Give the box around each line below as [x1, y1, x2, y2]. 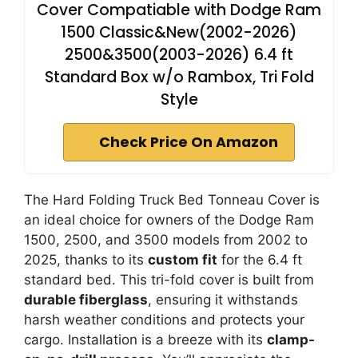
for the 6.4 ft [217, 252, 302, 268]
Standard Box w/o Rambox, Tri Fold [44, 66, 314, 88]
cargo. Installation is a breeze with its [24, 332, 267, 348]
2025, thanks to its [24, 252, 148, 268]
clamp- [267, 332, 315, 348]
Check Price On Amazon [99, 133, 278, 152]
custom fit [148, 252, 217, 268]
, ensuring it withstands [148, 292, 298, 308]
